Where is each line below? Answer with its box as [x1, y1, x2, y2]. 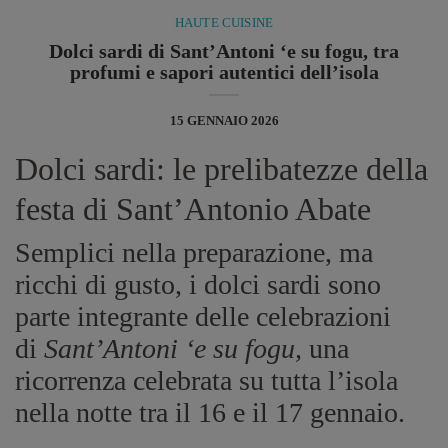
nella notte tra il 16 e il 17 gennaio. [15, 396, 405, 428]
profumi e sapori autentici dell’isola [69, 61, 379, 83]
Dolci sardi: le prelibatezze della [15, 150, 428, 187]
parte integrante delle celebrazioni [15, 300, 391, 332]
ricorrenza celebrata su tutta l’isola [15, 364, 398, 396]
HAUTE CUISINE [174, 14, 274, 30]
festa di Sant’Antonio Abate [15, 190, 371, 227]
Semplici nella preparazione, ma [15, 236, 373, 268]
